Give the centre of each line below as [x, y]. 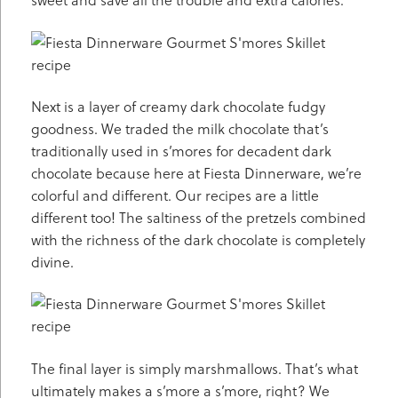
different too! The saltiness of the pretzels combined [199, 217]
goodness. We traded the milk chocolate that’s [180, 128]
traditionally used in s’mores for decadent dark [181, 150]
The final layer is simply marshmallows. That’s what [195, 368]
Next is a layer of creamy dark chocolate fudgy [178, 106]
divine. [52, 261]
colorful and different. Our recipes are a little [175, 195]
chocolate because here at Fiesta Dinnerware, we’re [196, 172]
